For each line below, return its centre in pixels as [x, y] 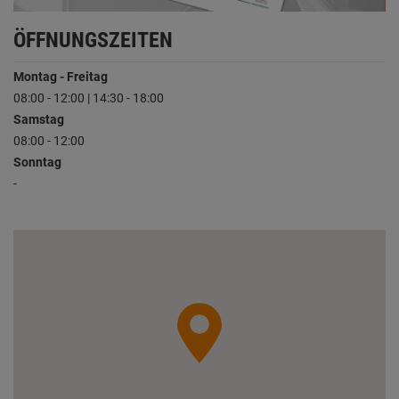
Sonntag [37, 163]
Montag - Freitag [61, 77]
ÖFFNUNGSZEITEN [93, 41]
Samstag [39, 120]
